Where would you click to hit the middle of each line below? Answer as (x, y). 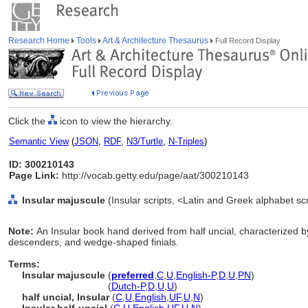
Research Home (40, 41)
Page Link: (34, 175)
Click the (28, 121)
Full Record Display (247, 41)
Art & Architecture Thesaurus (156, 41)
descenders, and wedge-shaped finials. (93, 242)
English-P (196, 275)
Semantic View (39, 141)
